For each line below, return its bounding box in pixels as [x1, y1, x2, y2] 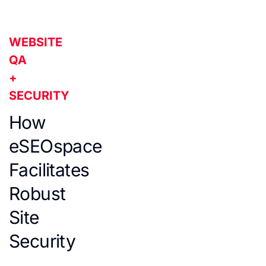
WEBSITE [9, 35, 62, 49]
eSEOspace [9, 135, 102, 157]
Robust [9, 183, 66, 204]
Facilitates [9, 159, 90, 180]
